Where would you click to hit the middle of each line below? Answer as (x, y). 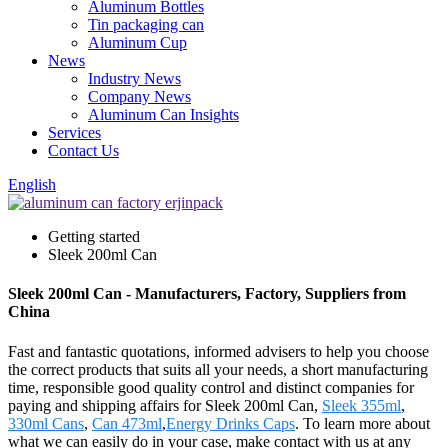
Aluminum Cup (137, 42)
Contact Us (83, 150)
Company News (139, 96)
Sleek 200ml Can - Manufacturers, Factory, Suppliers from (207, 294)
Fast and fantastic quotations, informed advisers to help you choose (218, 351)
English (32, 184)
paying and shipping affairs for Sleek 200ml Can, (165, 405)
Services (74, 132)
